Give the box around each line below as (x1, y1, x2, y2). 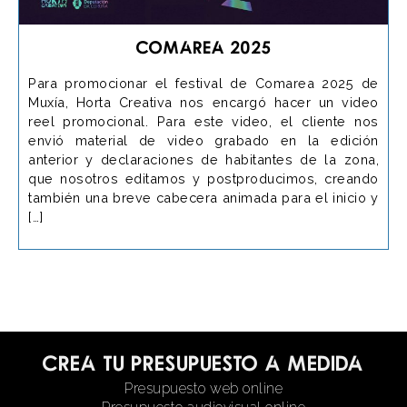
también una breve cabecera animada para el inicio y (28, 190, 379, 206)
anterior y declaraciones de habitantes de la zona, (28, 152, 379, 168)
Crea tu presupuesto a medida (43, 350, 364, 375)
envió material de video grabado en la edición (28, 133, 379, 149)
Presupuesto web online (124, 380, 283, 397)
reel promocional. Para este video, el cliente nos (28, 114, 379, 130)
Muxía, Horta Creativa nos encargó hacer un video (28, 94, 379, 111)
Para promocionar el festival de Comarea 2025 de (28, 75, 379, 92)
